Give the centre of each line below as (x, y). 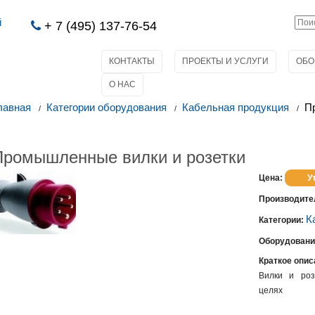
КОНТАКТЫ (131, 61)
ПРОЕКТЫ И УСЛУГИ (225, 61)
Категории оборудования (106, 107)
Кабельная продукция (235, 107)
